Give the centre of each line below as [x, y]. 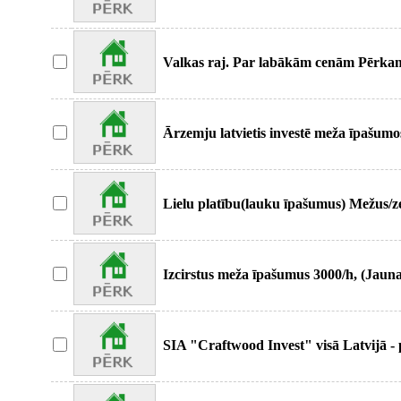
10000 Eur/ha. [206, 361]
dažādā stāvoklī [210, 149]
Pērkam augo [204, 78]
